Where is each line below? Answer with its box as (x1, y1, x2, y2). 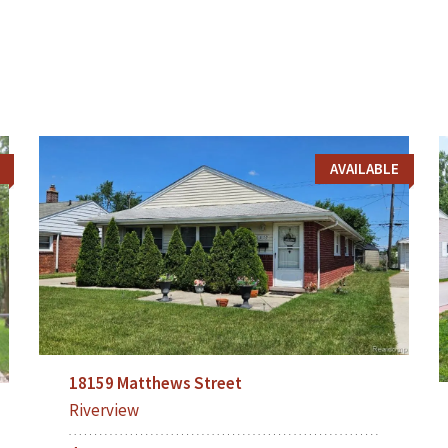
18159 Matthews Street (68, 372, 242, 395)
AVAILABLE (329, 158, 399, 178)
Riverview (68, 399, 139, 422)
